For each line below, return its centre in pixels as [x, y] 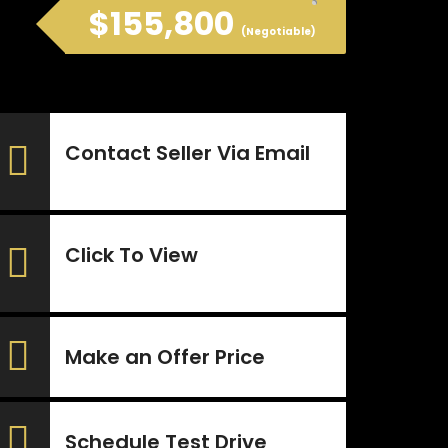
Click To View [131, 255]
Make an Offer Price [165, 357]
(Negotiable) [277, 31]
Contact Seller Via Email [187, 153]
